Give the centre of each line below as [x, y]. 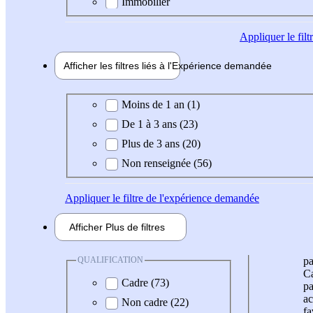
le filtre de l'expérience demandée [184, 198]
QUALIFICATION [110, 260]
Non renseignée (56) [167, 163]
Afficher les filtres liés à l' [118, 65]
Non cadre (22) [155, 302]
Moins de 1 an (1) [161, 105]
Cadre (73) [145, 282]
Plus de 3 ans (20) [161, 144]
